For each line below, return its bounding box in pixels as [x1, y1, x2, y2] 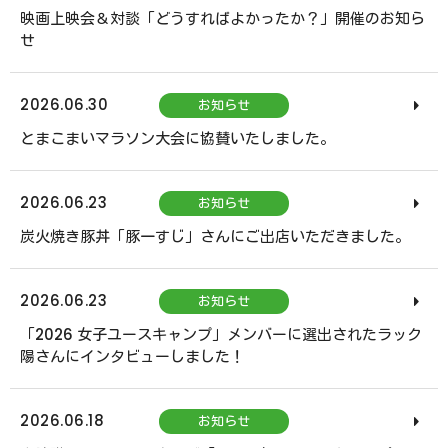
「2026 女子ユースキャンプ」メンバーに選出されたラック [20, 324, 422, 345]
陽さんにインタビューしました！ [20, 346, 245, 367]
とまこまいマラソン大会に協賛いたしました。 [20, 128, 335, 149]
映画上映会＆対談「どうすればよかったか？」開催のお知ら [20, 8, 425, 29]
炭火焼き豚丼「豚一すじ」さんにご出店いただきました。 [20, 226, 410, 247]
